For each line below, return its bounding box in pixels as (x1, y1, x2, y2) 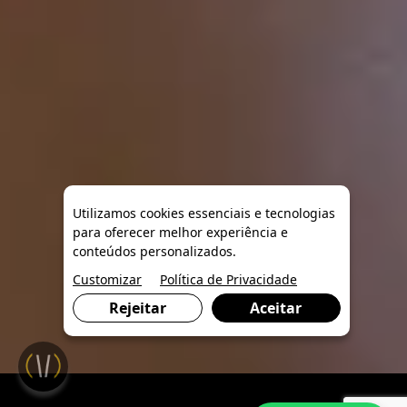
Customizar (73, 271, 142, 288)
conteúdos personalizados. (73, 243, 236, 260)
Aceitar (250, 298, 303, 318)
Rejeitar (108, 298, 166, 318)
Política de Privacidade (160, 271, 297, 288)
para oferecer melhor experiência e (73, 223, 288, 241)
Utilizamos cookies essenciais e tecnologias (73, 204, 335, 222)
